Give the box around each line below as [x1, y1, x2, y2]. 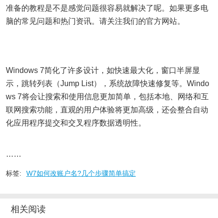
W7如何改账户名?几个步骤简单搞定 [26, 169, 136, 177]
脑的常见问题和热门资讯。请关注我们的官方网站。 [6, 17, 185, 25]
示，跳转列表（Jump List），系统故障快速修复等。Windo [6, 79, 209, 88]
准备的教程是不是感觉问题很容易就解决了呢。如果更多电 [6, 4, 208, 12]
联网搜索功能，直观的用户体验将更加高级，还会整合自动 [6, 106, 208, 114]
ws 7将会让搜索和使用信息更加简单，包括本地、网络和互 [6, 92, 209, 101]
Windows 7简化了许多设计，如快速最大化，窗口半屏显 [6, 66, 200, 74]
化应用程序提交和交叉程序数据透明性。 [6, 119, 146, 127]
